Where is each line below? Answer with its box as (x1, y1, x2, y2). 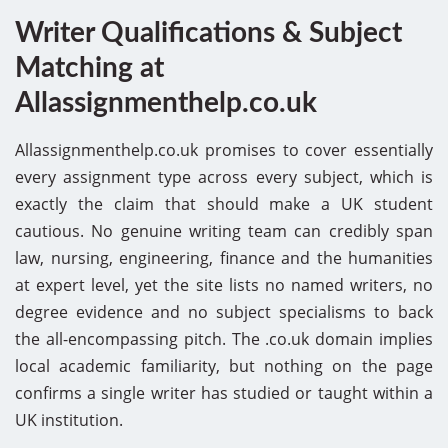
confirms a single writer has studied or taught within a (15, 381, 433, 404)
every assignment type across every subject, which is (15, 165, 433, 188)
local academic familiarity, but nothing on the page (15, 354, 433, 377)
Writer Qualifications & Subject (15, 18, 402, 47)
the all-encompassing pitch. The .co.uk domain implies (15, 327, 433, 350)
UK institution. (15, 408, 123, 431)
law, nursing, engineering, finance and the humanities (15, 246, 433, 269)
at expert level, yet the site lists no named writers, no (15, 273, 433, 296)
